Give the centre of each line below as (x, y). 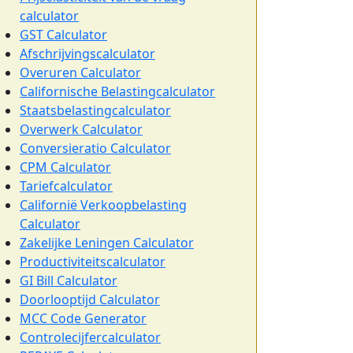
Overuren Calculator (80, 72)
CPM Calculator (65, 167)
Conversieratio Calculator (95, 148)
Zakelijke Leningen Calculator (107, 243)
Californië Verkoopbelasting (103, 205)
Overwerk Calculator (81, 129)
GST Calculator (63, 35)
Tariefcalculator (66, 186)
